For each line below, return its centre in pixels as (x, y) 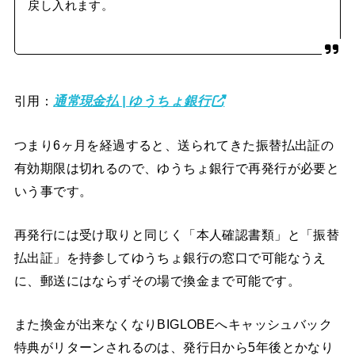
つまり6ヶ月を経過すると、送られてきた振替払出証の (174, 145)
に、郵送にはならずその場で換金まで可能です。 (157, 281)
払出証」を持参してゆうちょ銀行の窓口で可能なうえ (170, 258)
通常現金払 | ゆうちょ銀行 (132, 101)
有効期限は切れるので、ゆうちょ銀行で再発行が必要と (177, 168)
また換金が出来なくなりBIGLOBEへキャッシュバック (173, 324)
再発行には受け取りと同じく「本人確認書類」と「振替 (177, 235)
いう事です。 (53, 191)
